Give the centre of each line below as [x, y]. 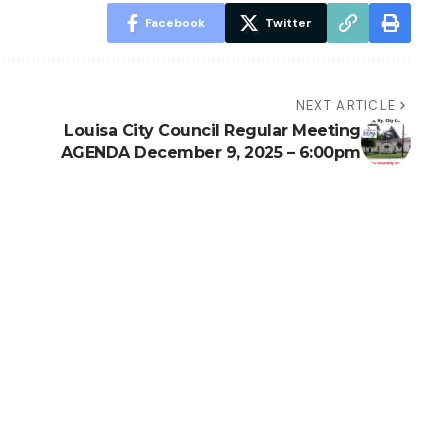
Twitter [288, 23]
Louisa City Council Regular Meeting [212, 131]
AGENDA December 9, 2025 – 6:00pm [210, 153]
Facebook [174, 23]
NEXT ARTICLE [346, 106]
